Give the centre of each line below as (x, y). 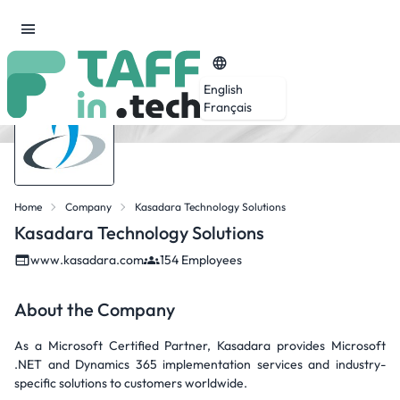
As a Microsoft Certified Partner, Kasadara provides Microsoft (200, 346)
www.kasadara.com (87, 260)
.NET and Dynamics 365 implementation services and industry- (200, 364)
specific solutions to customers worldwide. (131, 383)
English (223, 89)
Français (228, 107)
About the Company (95, 309)
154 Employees (201, 260)
